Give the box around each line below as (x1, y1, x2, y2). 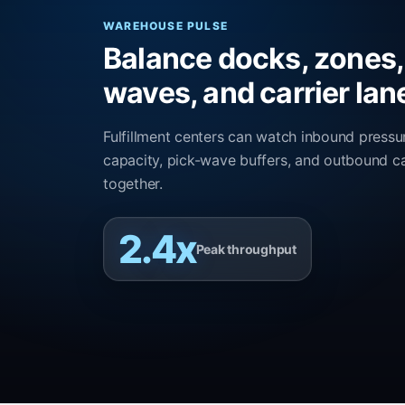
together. (103, 174, 163, 193)
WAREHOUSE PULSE (103, 19, 228, 33)
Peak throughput (195, 240, 297, 257)
